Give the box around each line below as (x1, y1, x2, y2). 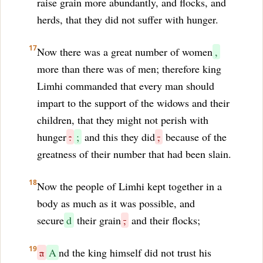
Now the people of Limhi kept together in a (37, 179, 222, 193)
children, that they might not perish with (37, 113, 208, 127)
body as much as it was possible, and (37, 196, 195, 210)
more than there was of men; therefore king (37, 62, 221, 76)
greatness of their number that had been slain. (37, 147, 231, 161)
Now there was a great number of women (37, 45, 213, 59)
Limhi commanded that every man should (37, 79, 214, 93)
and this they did (82, 130, 155, 144)
